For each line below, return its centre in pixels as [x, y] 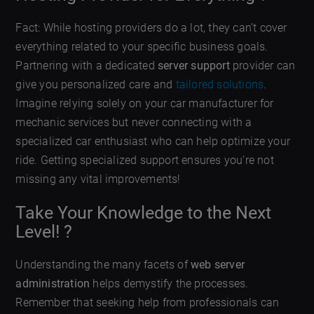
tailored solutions [220, 85]
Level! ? [44, 231]
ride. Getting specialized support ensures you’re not [145, 161]
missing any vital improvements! [98, 179]
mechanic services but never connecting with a [134, 123]
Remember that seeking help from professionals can [148, 302]
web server [218, 264]
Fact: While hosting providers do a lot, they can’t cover [151, 28]
